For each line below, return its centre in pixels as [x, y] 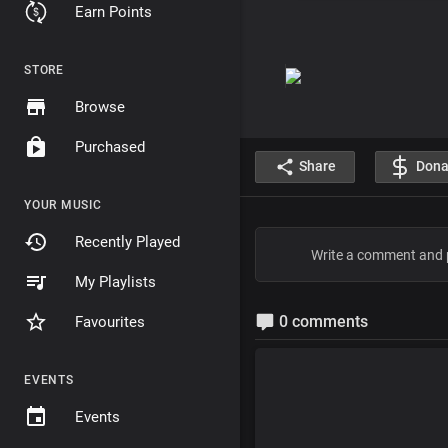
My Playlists [115, 282]
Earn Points [113, 12]
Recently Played [127, 242]
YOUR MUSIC [63, 205]
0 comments [321, 321]
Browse [100, 107]
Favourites [110, 322]
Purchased [110, 147]
